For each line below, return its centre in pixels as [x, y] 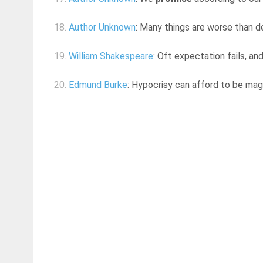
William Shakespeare [111, 56]
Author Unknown [102, 28]
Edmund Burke [98, 85]
